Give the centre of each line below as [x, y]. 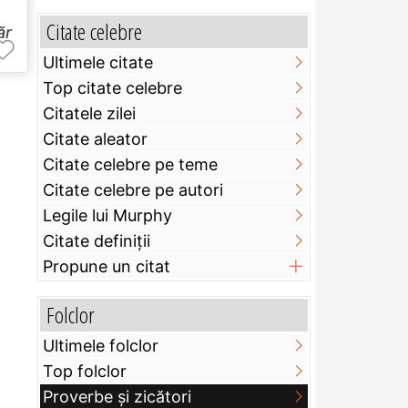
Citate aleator [95, 139]
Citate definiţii [97, 241]
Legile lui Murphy [107, 216]
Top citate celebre [112, 88]
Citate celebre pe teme [130, 165]
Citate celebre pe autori [133, 190]
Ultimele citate [98, 63]
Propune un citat [107, 267]
